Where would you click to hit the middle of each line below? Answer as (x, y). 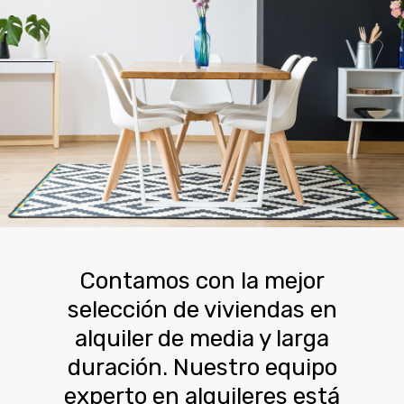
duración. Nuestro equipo (202, 367)
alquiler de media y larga (202, 338)
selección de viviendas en (202, 309)
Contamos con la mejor (202, 280)
